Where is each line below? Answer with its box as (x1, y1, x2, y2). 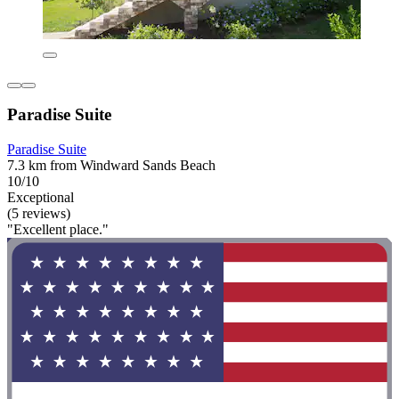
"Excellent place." (7, 222, 109, 237)
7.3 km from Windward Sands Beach (7, 158, 216, 173)
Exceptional (7, 190, 74, 205)
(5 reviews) (7, 206, 70, 221)
